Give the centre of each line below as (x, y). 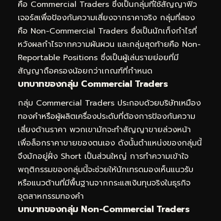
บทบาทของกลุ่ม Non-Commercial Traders (104, 209)
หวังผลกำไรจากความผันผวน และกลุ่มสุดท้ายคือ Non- (109, 44)
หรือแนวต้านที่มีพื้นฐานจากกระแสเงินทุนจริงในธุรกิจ (104, 183)
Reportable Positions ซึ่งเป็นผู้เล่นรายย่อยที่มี (98, 57)
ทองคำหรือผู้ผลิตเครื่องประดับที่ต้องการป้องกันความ (107, 117)
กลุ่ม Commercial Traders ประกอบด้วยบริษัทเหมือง (109, 103)
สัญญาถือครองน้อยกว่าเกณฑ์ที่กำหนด (85, 71)
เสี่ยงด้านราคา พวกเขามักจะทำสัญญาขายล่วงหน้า (104, 130)
